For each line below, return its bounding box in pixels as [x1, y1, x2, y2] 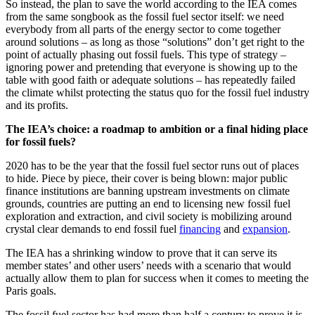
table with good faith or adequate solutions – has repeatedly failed [6, 73, 295, 86]
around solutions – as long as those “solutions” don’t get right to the [6, 35, 304, 48]
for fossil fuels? [6, 135, 76, 148]
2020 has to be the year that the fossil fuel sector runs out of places [6, 159, 299, 172]
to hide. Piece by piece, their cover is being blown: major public [6, 172, 288, 184]
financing [179, 222, 221, 235]
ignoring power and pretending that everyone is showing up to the [6, 60, 297, 73]
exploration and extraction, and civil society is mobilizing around [6, 210, 292, 222]
